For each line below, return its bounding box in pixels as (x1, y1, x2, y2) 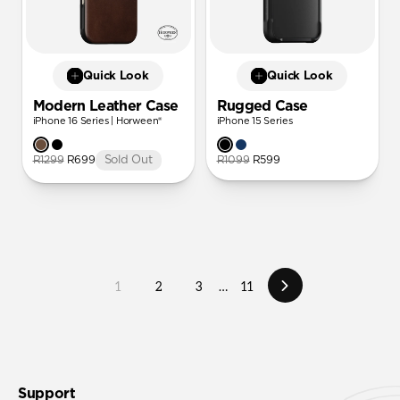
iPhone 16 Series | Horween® (32, 116, 162, 126)
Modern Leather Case (32, 99, 179, 113)
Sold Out (104, 154, 153, 166)
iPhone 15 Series (216, 116, 293, 126)
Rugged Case (216, 99, 308, 113)
